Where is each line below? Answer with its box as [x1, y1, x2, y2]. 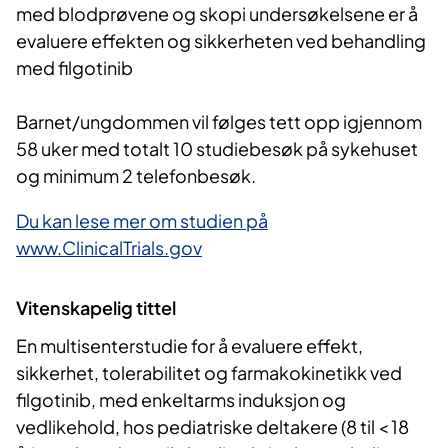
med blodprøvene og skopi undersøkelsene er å [16, 2, 418, 26]
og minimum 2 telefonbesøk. [16, 164, 256, 188]
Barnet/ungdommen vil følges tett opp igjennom [16, 110, 422, 134]
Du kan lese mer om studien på [16, 209, 268, 233]
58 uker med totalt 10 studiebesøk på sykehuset [16, 137, 418, 161]
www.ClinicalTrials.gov [16, 236, 202, 260]
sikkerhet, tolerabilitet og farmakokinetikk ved [16, 360, 402, 384]
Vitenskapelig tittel [16, 296, 176, 320]
